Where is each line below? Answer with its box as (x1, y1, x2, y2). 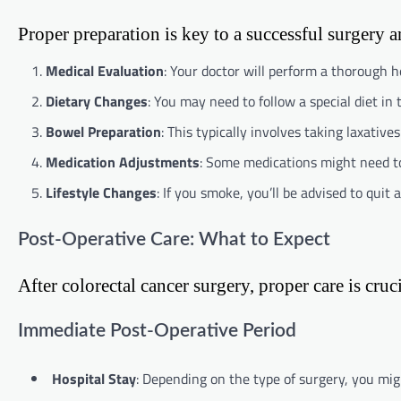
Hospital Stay (52, 367, 136, 389)
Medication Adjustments (46, 150, 200, 173)
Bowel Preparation (46, 120, 161, 142)
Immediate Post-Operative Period (18, 320, 296, 340)
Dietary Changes (46, 90, 148, 112)
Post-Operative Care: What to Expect (18, 230, 330, 250)
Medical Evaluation (46, 59, 164, 81)
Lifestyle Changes (46, 181, 157, 203)
